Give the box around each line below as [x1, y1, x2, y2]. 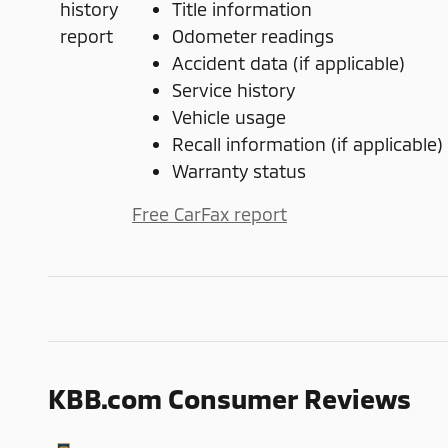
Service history [172, 78, 295, 101]
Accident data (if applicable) [172, 51, 405, 74]
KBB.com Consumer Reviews [48, 381, 411, 414]
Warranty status [172, 159, 306, 182]
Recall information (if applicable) [172, 132, 443, 155]
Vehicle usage [172, 105, 286, 128]
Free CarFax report [132, 202, 287, 225]
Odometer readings [172, 24, 334, 47]
